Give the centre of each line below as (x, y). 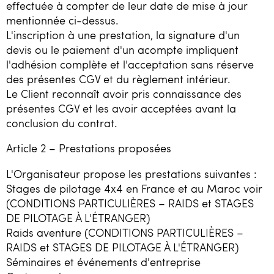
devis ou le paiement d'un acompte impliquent (122, 49)
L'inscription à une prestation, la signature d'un (123, 35)
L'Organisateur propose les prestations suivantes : (131, 173)
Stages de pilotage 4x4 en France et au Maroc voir (134, 188)
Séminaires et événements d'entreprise (103, 261)
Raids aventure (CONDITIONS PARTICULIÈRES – (125, 232)
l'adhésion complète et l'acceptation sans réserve (130, 64)
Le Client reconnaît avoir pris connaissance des (124, 93)
